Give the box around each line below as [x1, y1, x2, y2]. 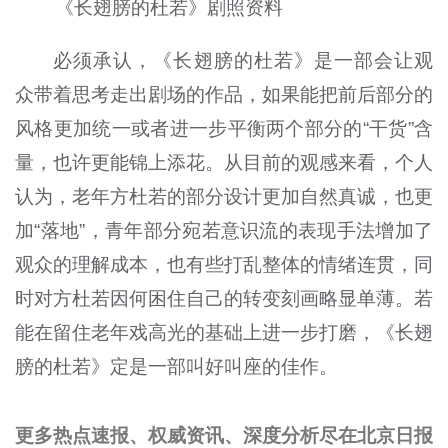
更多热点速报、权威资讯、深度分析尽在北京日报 [14, 424, 434, 446]
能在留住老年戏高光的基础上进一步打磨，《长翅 [14, 322, 434, 344]
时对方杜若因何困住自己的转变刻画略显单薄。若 [14, 288, 434, 310]
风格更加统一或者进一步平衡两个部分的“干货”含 [14, 118, 434, 140]
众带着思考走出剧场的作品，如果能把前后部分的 [14, 84, 434, 106]
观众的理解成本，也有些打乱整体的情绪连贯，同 [14, 254, 434, 276]
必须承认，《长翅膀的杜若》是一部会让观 [53, 50, 434, 72]
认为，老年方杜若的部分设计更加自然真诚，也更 [14, 186, 434, 208]
